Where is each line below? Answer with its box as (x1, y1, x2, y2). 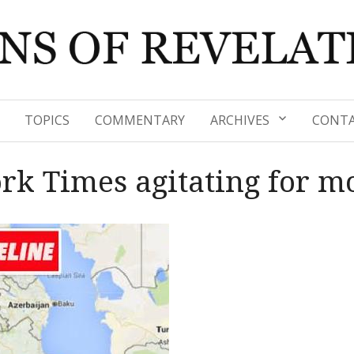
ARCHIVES (210, 111, 269, 130)
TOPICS (24, 111, 70, 130)
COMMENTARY (95, 111, 185, 130)
